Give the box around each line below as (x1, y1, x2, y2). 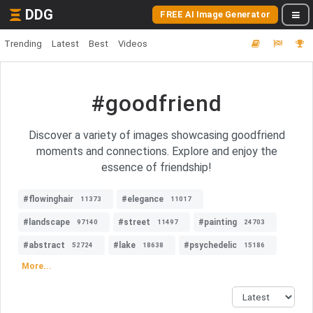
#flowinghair (23, 194, 73, 204)
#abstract (23, 240, 65, 250)
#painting (198, 217, 237, 227)
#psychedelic (184, 240, 237, 250)
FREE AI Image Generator (160, 9, 270, 20)
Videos (118, 38, 147, 49)
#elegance (122, 194, 163, 204)
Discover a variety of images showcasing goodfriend (28, 129, 285, 142)
